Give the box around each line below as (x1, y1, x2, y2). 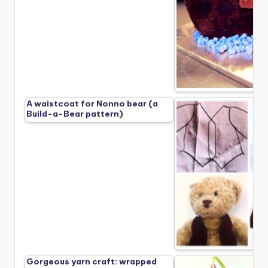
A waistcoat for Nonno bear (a (26, 98, 158, 109)
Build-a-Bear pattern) (26, 108, 123, 119)
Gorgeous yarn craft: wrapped (26, 255, 157, 267)
